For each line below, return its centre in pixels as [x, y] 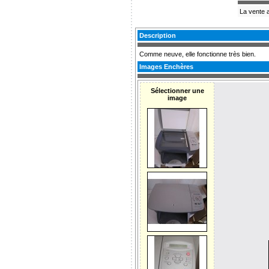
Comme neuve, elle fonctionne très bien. [198, 54]
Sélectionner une [177, 91]
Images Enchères [166, 67]
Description [158, 35]
